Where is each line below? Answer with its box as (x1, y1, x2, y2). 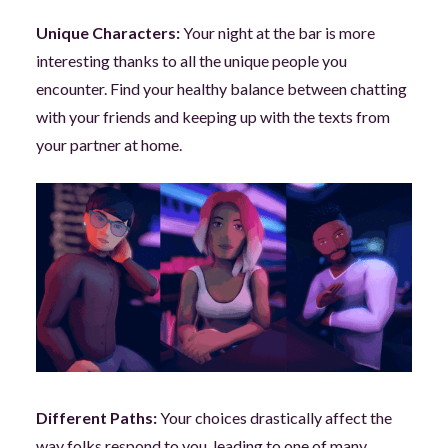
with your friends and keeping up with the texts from (35, 107, 390, 127)
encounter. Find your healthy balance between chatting (35, 79, 407, 99)
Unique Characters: (35, 23, 183, 43)
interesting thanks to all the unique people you (35, 51, 347, 71)
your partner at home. (35, 135, 182, 155)
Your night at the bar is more (182, 23, 375, 43)
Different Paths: (35, 407, 160, 427)
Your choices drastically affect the (159, 407, 392, 427)
